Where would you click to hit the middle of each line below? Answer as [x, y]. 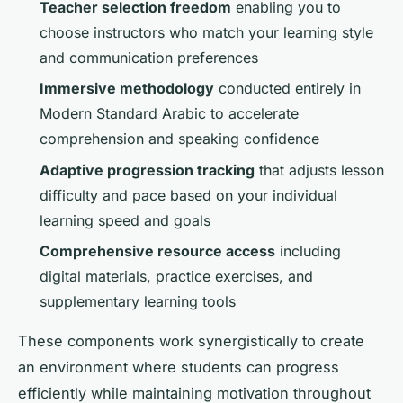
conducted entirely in [287, 89]
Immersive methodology [127, 89]
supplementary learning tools [138, 302]
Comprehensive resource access [157, 251]
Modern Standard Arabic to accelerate [169, 114]
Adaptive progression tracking [147, 170]
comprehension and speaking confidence [179, 139]
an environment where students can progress [179, 367]
